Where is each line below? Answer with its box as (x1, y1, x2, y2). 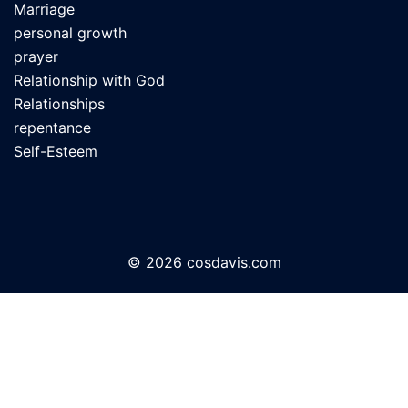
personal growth (14, 24, 127, 43)
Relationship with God (14, 71, 165, 90)
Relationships (14, 95, 105, 114)
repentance (14, 118, 91, 138)
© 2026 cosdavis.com (127, 253, 281, 272)
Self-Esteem (14, 142, 97, 161)
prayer (14, 47, 58, 66)
